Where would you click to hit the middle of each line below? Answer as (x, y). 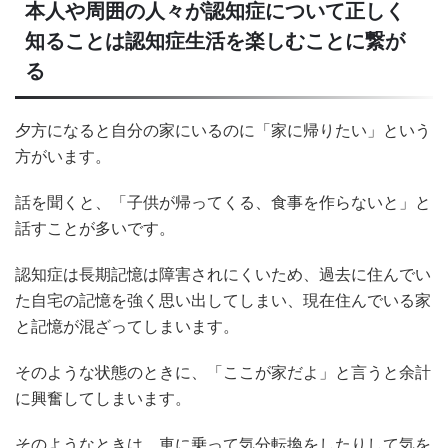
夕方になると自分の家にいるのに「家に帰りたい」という (223, 129)
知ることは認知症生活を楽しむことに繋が (215, 40)
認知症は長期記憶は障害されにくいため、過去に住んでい (223, 273)
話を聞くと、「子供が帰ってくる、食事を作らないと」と (223, 201)
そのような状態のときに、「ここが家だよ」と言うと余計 (223, 371)
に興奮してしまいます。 (103, 397)
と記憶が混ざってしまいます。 (127, 325)
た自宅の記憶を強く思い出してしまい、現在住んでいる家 (223, 299)
